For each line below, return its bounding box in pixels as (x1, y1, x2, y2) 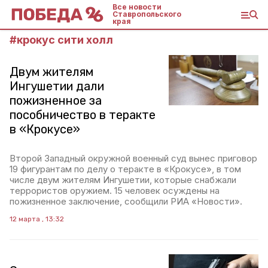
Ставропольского (112, 10, 181, 19)
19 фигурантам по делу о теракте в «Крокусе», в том (10, 163, 241, 175)
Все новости (112, 2, 162, 11)
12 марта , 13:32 (10, 215, 64, 223)
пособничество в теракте (10, 108, 156, 122)
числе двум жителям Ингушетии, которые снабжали (10, 174, 236, 185)
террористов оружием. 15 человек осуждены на (10, 185, 220, 196)
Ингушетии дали (10, 79, 104, 93)
